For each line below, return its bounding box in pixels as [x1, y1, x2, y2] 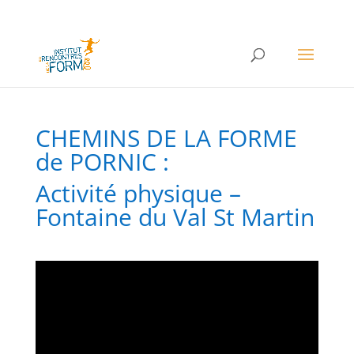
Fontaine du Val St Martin [35, 201, 314, 233]
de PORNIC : [35, 145, 169, 178]
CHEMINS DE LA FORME [35, 122, 297, 154]
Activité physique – [35, 177, 241, 209]
